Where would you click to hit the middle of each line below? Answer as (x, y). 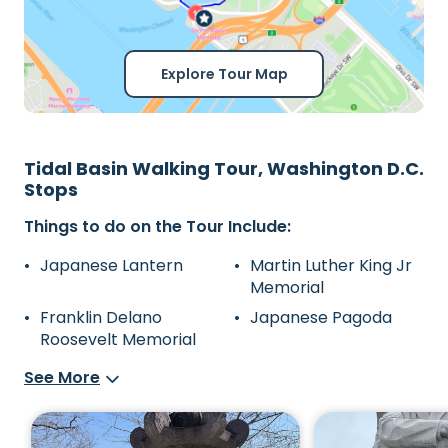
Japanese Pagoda (321, 317)
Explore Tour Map (224, 74)
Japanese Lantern (111, 265)
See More (62, 377)
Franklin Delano (101, 317)
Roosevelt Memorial (118, 339)
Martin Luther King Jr (331, 265)
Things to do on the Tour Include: (157, 226)
